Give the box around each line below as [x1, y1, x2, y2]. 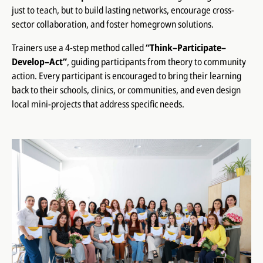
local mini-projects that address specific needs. [11, 97, 184, 110]
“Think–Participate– [145, 41, 226, 54]
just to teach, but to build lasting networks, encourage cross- [11, 3, 234, 16]
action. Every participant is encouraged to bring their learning [11, 69, 241, 82]
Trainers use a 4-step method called [11, 41, 146, 54]
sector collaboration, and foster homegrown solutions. [11, 17, 214, 31]
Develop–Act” [11, 55, 67, 68]
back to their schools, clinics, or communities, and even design [11, 83, 241, 96]
